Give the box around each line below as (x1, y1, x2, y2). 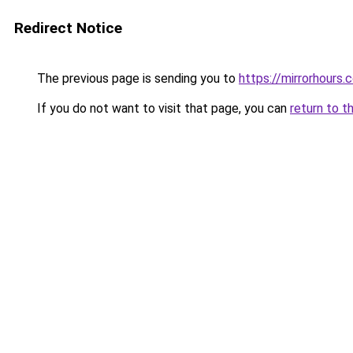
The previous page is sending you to (34, 71, 239, 86)
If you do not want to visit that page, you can (34, 101, 290, 116)
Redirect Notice (14, 19, 122, 37)
